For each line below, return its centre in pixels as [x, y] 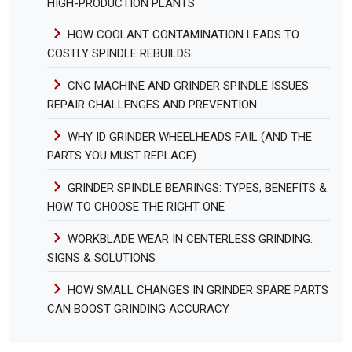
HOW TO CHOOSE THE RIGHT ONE [136, 207]
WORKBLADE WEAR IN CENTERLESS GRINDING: [191, 239]
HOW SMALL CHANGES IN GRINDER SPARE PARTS [198, 290]
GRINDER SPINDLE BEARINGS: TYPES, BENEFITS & [198, 188]
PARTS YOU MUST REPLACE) [122, 156]
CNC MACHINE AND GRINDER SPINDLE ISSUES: [190, 86]
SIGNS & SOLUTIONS [101, 258]
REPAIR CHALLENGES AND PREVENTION [152, 105]
